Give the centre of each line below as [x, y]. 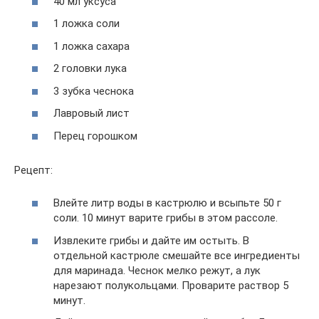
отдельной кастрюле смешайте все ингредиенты [177, 255]
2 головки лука [90, 68]
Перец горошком [95, 136]
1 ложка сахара [91, 46]
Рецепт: [33, 170]
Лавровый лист [91, 113]
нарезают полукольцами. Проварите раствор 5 [171, 285]
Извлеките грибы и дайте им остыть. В [151, 240]
